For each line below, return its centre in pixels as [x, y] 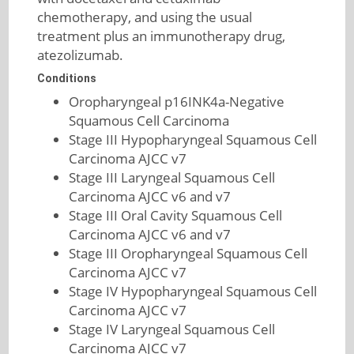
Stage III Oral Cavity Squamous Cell [175, 215]
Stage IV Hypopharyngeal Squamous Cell [192, 291]
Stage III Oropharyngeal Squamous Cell [188, 253]
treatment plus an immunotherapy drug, [161, 36]
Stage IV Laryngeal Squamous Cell [171, 329]
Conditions [66, 78]
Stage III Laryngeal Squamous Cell [171, 177]
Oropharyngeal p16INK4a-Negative [176, 102]
